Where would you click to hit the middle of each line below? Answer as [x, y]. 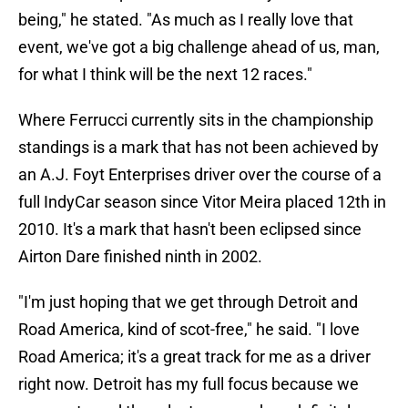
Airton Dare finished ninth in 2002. [140, 257]
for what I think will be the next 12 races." [165, 75]
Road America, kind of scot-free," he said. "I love [189, 330]
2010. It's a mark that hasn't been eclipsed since [190, 229]
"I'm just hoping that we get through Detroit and [188, 302]
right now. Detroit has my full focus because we [189, 384]
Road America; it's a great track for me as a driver [194, 357]
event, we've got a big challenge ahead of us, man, [199, 47]
